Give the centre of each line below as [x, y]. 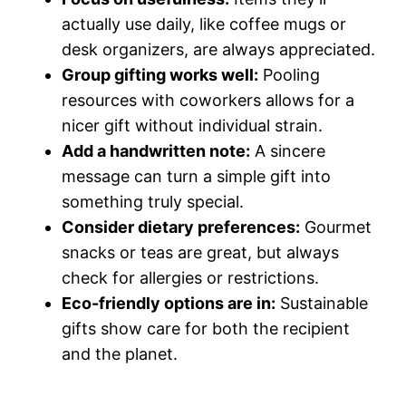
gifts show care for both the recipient [206, 329]
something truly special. [153, 202]
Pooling [289, 75]
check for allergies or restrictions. [190, 278]
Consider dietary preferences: [181, 227]
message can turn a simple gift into [196, 177]
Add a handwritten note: [156, 151]
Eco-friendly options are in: [169, 304]
